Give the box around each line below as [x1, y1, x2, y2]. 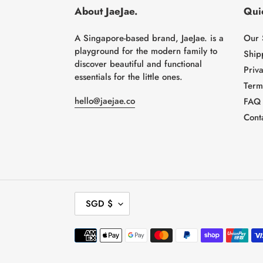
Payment [74, 227, 107, 241]
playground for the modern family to [75, 45, 217, 58]
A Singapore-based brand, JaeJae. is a [75, 32, 224, 45]
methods [74, 240, 106, 254]
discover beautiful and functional [75, 58, 202, 71]
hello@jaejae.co [75, 95, 135, 108]
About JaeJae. [75, 4, 137, 19]
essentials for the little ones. [75, 70, 183, 84]
